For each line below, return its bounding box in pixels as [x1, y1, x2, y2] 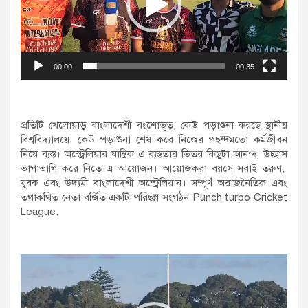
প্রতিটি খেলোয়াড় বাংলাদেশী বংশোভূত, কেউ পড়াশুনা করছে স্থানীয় [21, 119, 287, 132]
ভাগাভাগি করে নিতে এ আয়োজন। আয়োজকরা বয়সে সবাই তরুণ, [21, 162, 287, 175]
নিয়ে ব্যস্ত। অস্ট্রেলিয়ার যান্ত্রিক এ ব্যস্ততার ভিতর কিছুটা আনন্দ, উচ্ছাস [21, 148, 287, 161]
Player [20, 269, 50, 282]
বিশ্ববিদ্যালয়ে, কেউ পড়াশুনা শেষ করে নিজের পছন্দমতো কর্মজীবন [21, 133, 287, 146]
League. [21, 206, 58, 219]
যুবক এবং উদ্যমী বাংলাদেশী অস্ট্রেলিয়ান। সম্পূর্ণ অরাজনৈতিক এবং [21, 177, 287, 190]
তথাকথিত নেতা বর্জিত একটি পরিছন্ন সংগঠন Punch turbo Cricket [21, 191, 287, 204]
